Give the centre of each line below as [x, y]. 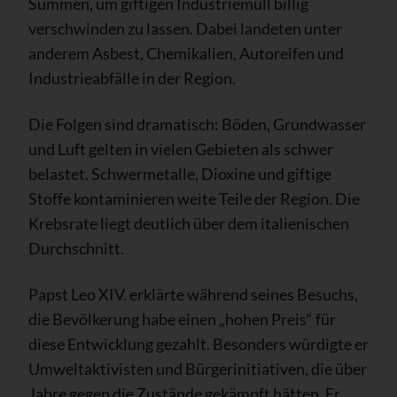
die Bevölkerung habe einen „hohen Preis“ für [182, 319]
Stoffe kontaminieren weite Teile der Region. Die [194, 198]
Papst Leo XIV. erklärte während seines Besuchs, [193, 294]
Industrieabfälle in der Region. [132, 78]
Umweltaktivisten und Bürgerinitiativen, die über [198, 368]
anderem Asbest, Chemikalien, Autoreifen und [186, 53]
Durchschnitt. [76, 248]
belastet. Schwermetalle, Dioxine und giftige [180, 173]
